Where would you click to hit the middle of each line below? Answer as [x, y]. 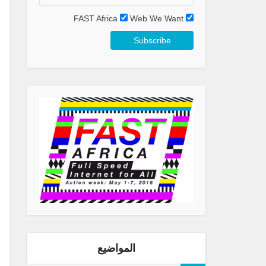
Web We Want [157, 18]
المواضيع [116, 248]
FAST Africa [96, 18]
